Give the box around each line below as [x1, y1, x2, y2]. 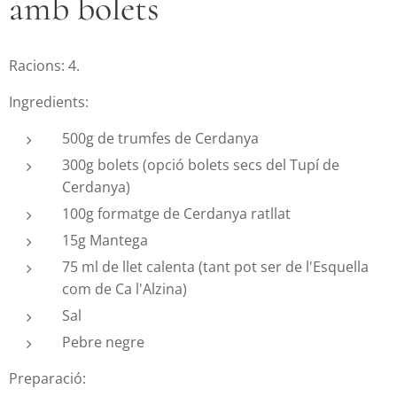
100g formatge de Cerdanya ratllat [62, 204, 291, 224]
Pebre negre [62, 332, 144, 353]
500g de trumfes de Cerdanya [62, 128, 259, 149]
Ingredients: [9, 92, 89, 113]
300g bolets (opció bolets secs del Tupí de [62, 155, 339, 175]
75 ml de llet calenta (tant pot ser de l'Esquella [62, 257, 369, 277]
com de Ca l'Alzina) [62, 279, 187, 300]
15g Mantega [62, 230, 148, 251]
